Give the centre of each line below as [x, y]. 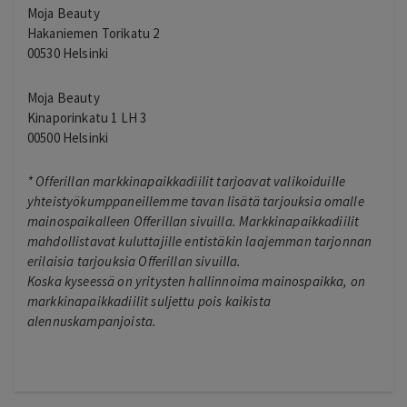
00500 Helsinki [68, 137]
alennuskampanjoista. [92, 321]
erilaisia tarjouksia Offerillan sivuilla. [134, 261]
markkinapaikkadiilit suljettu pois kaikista [149, 301]
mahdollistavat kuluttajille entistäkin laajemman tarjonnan [200, 241]
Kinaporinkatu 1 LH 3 [87, 117]
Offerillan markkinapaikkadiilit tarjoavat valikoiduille [191, 181]
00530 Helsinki [68, 54]
